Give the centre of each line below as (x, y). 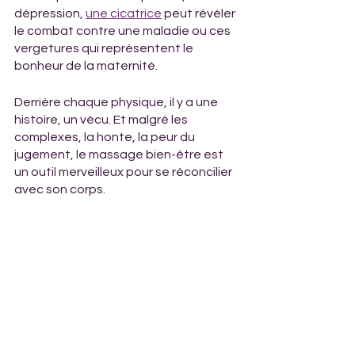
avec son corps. (60, 189)
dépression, (50, 13)
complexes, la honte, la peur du (106, 137)
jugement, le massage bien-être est (120, 155)
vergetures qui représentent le (105, 48)
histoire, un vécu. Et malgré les (102, 120)
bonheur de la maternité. (86, 66)
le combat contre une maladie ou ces (124, 31)
